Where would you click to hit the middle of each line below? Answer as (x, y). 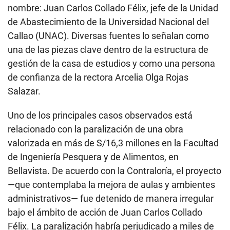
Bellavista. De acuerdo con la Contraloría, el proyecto (114, 170)
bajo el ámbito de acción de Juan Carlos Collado (105, 212)
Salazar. (24, 91)
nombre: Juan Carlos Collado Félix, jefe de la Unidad (113, 8)
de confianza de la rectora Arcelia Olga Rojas (98, 77)
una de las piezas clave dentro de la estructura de (108, 49)
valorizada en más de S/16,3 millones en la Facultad (113, 143)
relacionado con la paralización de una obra (95, 129)
